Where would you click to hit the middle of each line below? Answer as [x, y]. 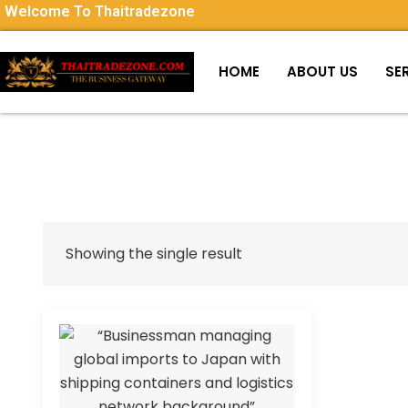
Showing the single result [154, 254]
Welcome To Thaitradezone [100, 11]
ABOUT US [323, 71]
